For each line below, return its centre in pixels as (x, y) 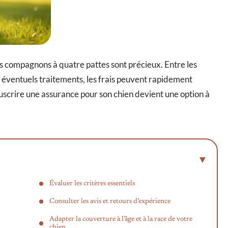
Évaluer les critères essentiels (92, 183)
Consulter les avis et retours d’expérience (110, 201)
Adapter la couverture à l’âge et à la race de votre (121, 219)
